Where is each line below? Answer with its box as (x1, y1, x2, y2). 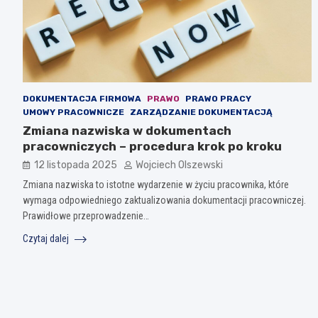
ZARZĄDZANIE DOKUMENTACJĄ (130, 107, 273, 118)
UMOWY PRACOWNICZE (23, 107, 124, 118)
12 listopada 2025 (34, 159, 117, 172)
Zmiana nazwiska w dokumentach (23, 124, 231, 138)
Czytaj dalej (23, 233, 71, 245)
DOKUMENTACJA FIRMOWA (23, 94, 141, 104)
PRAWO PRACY (185, 94, 251, 104)
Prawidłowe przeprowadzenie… (23, 210, 149, 222)
